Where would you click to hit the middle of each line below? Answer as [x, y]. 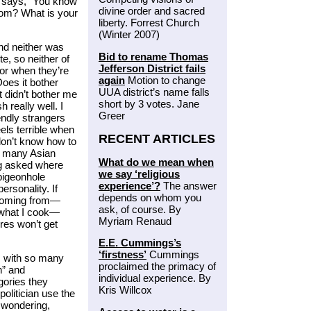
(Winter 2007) [129, 34]
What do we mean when [156, 162]
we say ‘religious [139, 174]
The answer [188, 185]
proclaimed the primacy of [157, 267]
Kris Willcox [125, 290]
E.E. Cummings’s [140, 243]
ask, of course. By [140, 209]
